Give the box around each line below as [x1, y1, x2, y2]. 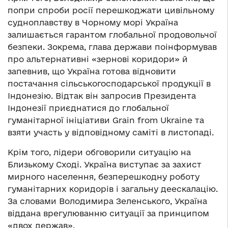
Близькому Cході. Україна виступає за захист [8, 159, 202, 169]
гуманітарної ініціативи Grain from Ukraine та [8, 115, 204, 125]
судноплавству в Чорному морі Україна [8, 17, 178, 27]
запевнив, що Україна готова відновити [8, 66, 176, 76]
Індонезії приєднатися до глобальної [8, 103, 169, 112]
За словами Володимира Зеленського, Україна [8, 196, 207, 206]
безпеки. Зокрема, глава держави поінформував [8, 42, 217, 51]
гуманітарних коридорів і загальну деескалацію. [8, 184, 218, 193]
